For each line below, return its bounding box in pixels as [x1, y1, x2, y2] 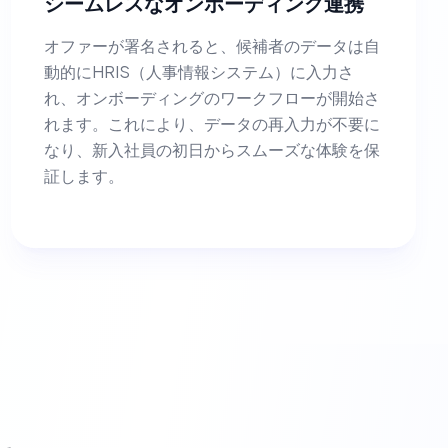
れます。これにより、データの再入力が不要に [43, 113, 380, 134]
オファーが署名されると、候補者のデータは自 [43, 35, 380, 56]
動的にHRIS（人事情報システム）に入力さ [43, 61, 354, 82]
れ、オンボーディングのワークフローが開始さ [43, 87, 380, 108]
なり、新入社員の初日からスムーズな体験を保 [43, 139, 380, 160]
